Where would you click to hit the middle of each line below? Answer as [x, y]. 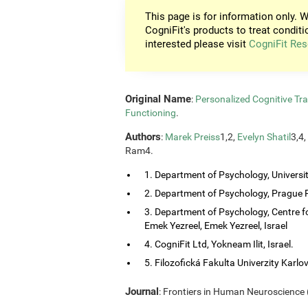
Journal [142, 291]
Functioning [151, 112]
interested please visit [197, 44]
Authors [143, 136]
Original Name [158, 99]
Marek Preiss [192, 136]
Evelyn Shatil [264, 136]
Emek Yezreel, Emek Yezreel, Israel [216, 225]
